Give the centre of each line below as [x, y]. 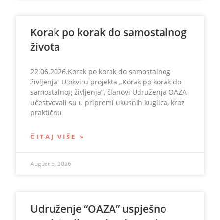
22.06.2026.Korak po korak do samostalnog [101, 71]
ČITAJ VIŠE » [58, 137]
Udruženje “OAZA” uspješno [99, 209]
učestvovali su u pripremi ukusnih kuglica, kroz [108, 102]
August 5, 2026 [51, 164]
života [45, 47]
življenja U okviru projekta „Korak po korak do [106, 82]
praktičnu [46, 113]
